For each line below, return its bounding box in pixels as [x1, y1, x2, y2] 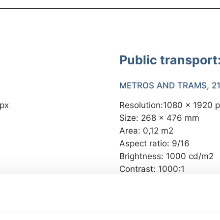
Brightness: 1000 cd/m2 [119, 151, 214, 162]
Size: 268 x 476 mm [119, 112, 200, 123]
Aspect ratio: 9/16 [119, 138, 190, 149]
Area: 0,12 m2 [119, 125, 174, 136]
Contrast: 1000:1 [119, 164, 185, 174]
